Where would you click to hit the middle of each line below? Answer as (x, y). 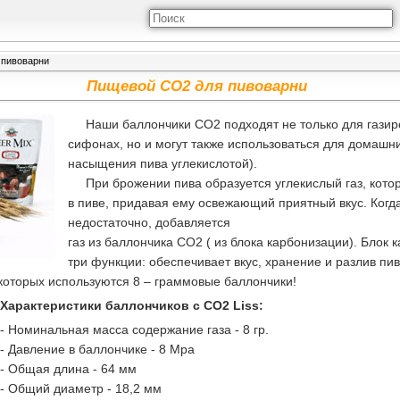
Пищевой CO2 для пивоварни (197, 86)
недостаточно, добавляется (149, 222)
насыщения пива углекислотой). (166, 163)
